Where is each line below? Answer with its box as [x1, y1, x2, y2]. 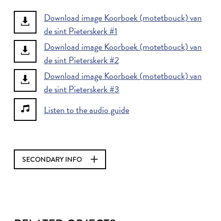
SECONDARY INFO [22, 154, 83, 164]
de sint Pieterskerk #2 [44, 53, 119, 67]
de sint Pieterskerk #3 [44, 82, 119, 96]
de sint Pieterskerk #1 [44, 24, 117, 37]
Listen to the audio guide [44, 103, 129, 116]
